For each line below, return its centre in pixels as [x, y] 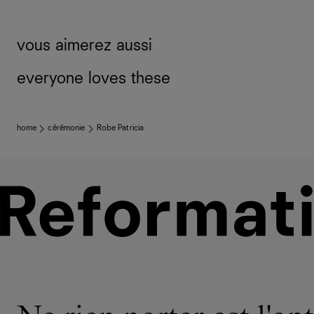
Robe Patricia [120, 128]
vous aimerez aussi [84, 46]
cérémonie [67, 128]
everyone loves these [94, 78]
